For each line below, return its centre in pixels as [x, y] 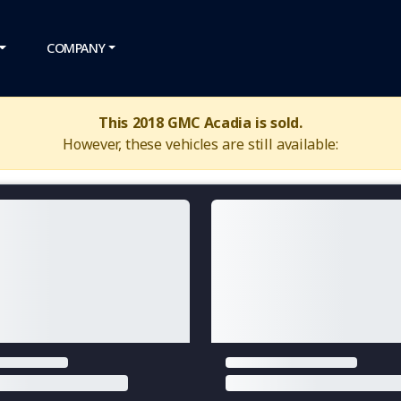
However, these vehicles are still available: [200, 144]
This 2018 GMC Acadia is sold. [200, 123]
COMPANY [76, 48]
